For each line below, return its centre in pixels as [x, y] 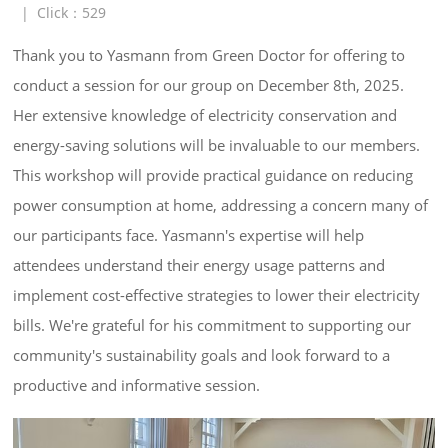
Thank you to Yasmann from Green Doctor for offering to [211, 55]
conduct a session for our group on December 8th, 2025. [211, 85]
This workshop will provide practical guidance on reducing [215, 175]
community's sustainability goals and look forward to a [204, 355]
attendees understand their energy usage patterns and [201, 265]
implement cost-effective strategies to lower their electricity [219, 295]
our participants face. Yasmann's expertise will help [191, 235]
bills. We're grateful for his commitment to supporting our [214, 325]
